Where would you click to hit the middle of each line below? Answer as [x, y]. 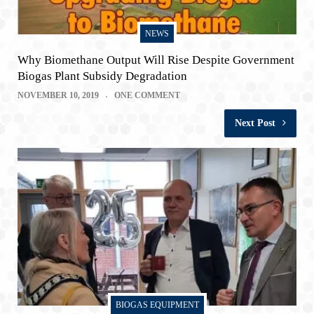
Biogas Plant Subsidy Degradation [102, 76]
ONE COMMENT [147, 96]
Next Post [255, 123]
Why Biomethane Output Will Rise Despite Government [156, 60]
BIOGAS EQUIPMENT [157, 305]
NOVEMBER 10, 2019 [58, 96]
